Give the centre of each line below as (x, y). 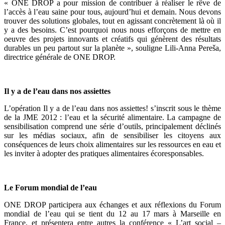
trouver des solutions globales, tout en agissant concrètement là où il (113, 21)
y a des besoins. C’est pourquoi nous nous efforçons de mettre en (113, 30)
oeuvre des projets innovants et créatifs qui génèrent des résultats (113, 39)
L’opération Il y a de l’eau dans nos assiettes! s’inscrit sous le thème (113, 108)
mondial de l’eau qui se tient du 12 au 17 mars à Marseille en (113, 214)
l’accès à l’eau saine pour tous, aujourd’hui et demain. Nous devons (113, 12)
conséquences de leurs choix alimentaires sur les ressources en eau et (113, 145)
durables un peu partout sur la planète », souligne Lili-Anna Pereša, (113, 48)
